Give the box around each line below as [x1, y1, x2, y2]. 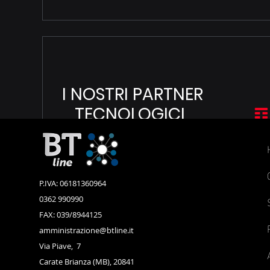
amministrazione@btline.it [39, 225, 134, 236]
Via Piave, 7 [39, 240, 83, 251]
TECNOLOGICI [62, 102, 186, 126]
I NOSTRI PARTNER [62, 83, 225, 106]
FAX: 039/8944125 [39, 209, 102, 220]
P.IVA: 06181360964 [39, 178, 106, 189]
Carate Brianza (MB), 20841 [39, 256, 134, 267]
